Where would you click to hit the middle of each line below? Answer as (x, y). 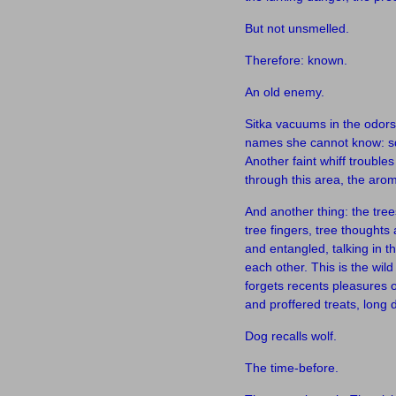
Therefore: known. (296, 60)
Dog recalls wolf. (291, 336)
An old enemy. (285, 92)
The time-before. (292, 368)
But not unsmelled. (297, 28)
